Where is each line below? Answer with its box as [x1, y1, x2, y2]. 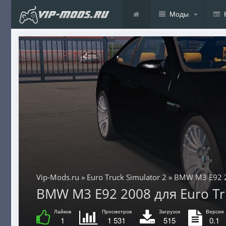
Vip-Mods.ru [36, 172, 79, 182]
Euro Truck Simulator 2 [86, 172, 166, 182]
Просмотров [101, 207, 132, 215]
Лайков [53, 207, 71, 215]
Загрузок [158, 207, 180, 215]
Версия [205, 207, 223, 215]
